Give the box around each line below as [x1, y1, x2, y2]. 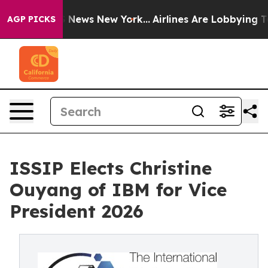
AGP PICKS [7, 14, 56, 25]
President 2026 [10, 200, 144, 223]
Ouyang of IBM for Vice [10, 178, 227, 201]
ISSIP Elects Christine [10, 157, 212, 179]
